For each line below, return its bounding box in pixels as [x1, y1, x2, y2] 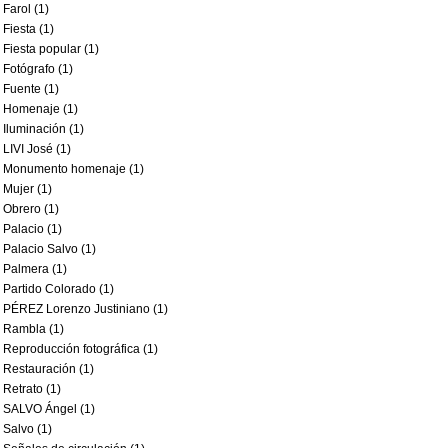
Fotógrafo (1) [3, 62, 73, 76]
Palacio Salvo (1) [3, 242, 96, 256]
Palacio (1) [3, 222, 62, 236]
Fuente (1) [3, 82, 59, 96]
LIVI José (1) [3, 142, 71, 156]
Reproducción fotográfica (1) [3, 342, 158, 356]
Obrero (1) [3, 202, 59, 216]
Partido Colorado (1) [3, 282, 114, 296]
